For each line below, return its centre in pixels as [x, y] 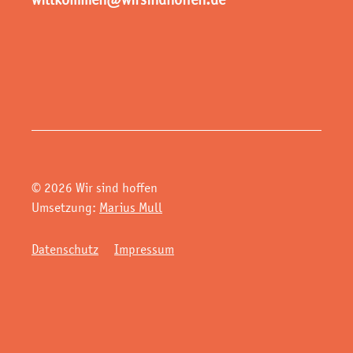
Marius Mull [131, 207]
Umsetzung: [65, 207]
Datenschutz [65, 249]
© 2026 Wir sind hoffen [95, 187]
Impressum [144, 249]
